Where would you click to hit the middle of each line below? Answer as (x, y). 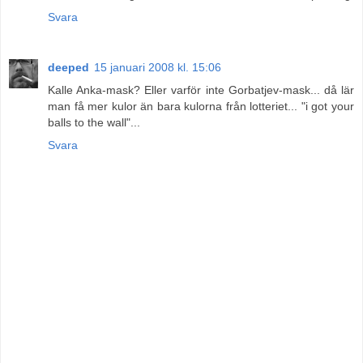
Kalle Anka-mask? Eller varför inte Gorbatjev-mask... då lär (201, 90)
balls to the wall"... (94, 122)
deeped (68, 67)
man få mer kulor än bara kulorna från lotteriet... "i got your (201, 106)
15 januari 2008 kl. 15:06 (158, 67)
